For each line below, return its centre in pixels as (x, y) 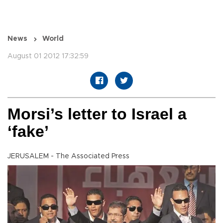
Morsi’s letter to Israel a (97, 114)
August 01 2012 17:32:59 (48, 56)
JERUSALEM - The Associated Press (68, 157)
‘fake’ (28, 132)
